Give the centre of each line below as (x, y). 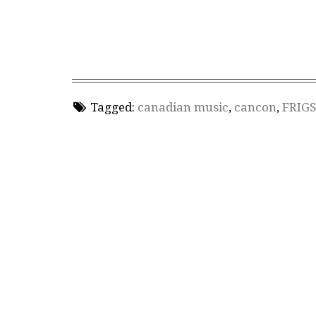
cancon (255, 107)
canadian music (183, 107)
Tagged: (112, 107)
